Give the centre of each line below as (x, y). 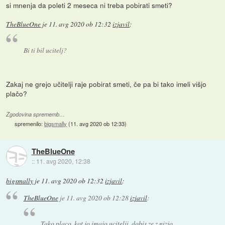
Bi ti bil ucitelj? (45, 50)
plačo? (17, 94)
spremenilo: (30, 124)
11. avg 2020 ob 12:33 (98, 124)
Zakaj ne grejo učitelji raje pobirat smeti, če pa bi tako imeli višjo (106, 84)
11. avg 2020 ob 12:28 (97, 197)
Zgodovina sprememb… (36, 115)
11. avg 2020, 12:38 (63, 161)
